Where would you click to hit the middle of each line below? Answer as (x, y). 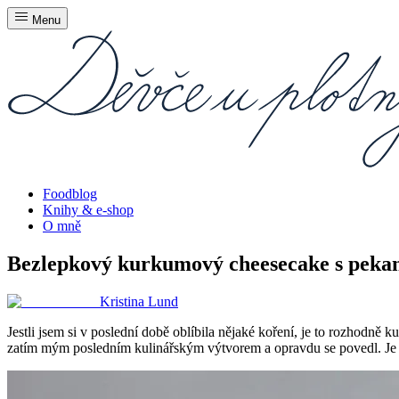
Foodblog (70, 194)
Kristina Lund (139, 301)
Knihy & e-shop (88, 210)
